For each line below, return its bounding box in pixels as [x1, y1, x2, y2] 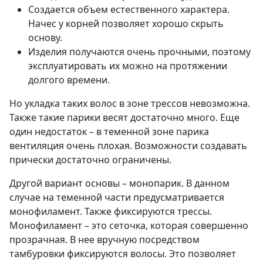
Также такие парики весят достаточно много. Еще [9, 111, 240, 124]
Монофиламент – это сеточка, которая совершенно [9, 219, 248, 232]
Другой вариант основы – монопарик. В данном [9, 177, 230, 190]
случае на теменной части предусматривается [9, 191, 224, 204]
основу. [28, 31, 62, 45]
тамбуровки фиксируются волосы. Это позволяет [9, 247, 236, 261]
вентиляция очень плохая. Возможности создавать [9, 139, 247, 153]
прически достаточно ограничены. [9, 153, 171, 167]
